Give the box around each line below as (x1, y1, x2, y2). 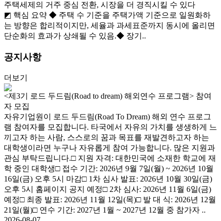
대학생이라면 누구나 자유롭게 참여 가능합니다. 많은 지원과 (4, 143, 215, 152)
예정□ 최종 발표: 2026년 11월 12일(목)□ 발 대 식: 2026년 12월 (4, 195, 216, 204)
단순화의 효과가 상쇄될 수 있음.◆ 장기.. (4, 32, 146, 40)
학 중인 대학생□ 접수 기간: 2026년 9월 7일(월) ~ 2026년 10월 (4, 164, 214, 173)
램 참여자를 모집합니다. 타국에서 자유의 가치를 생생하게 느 (4, 122, 217, 131)
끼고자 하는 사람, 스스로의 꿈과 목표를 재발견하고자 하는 (4, 133, 209, 142)
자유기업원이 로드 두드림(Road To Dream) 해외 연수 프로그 (4, 112, 211, 121)
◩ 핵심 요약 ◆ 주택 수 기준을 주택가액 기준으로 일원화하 (4, 11, 211, 20)
